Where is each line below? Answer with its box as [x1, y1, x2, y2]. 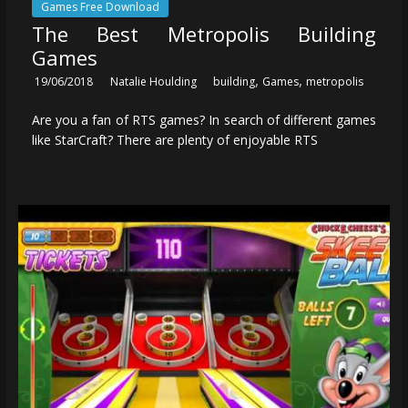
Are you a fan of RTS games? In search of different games [31, 111, 377, 129]
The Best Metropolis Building [31, 20, 377, 48]
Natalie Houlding [109, 74, 199, 90]
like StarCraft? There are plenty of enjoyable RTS [31, 131, 318, 149]
